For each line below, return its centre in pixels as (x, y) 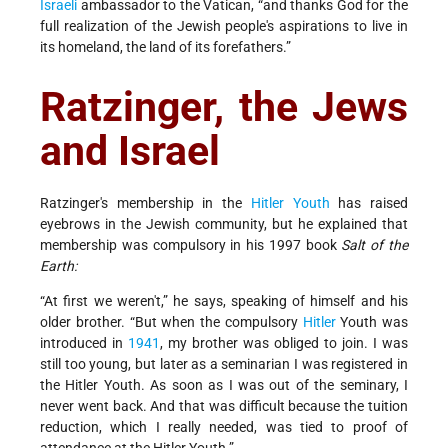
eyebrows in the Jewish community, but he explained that (224, 223)
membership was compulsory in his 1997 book (191, 244)
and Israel (130, 150)
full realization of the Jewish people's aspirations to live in (224, 25)
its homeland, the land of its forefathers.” (165, 46)
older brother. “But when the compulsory (171, 321)
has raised (369, 202)
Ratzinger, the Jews (224, 106)
